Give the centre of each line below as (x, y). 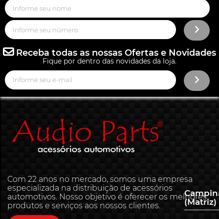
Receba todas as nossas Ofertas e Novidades (115, 53)
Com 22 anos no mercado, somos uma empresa (100, 179)
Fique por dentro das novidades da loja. (109, 61)
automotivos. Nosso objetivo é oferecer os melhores (107, 197)
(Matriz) (200, 202)
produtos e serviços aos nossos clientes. (84, 205)
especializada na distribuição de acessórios (90, 188)
